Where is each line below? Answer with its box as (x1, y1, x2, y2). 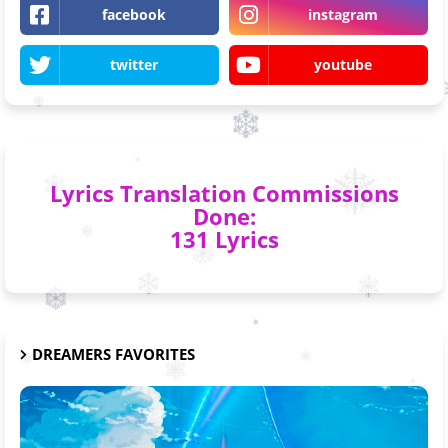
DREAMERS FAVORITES (32, 343, 195, 364)
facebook (101, 4, 166, 24)
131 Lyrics (169, 223, 279, 254)
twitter (109, 54, 158, 74)
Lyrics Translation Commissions (49, 177, 399, 208)
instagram (307, 4, 378, 24)
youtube (313, 54, 372, 74)
